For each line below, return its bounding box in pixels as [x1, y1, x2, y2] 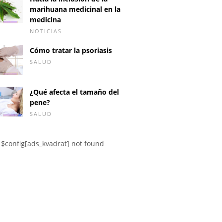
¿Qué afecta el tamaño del [30, 87, 119, 97]
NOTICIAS [30, 27, 62, 35]
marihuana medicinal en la [30, 4, 120, 14]
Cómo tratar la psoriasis [30, 46, 112, 55]
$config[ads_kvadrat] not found [1, 138, 104, 148]
